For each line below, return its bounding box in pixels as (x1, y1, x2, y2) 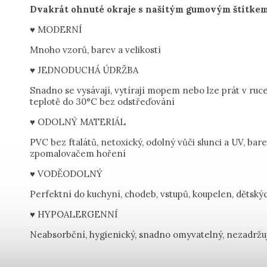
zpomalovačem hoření (30, 148, 128, 159)
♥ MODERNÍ (30, 24, 82, 35)
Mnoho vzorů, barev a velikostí (30, 44, 161, 55)
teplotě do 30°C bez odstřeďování (30, 96, 175, 107)
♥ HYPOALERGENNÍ (30, 209, 120, 220)
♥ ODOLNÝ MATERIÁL (30, 116, 128, 128)
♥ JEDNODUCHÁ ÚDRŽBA (30, 64, 138, 76)
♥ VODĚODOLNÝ (30, 168, 103, 179)
